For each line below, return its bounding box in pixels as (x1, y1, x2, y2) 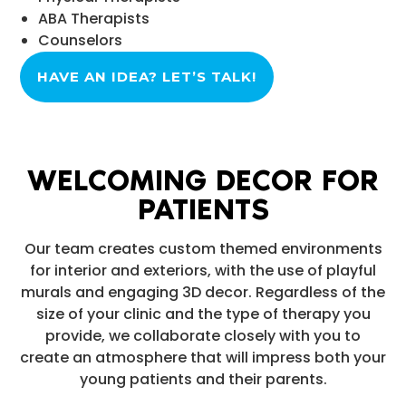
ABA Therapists (38, 8, 150, 29)
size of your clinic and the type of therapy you (35, 304, 371, 324)
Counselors (38, 30, 122, 51)
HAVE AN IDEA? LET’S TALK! (37, 68, 256, 85)
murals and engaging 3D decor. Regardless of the (21, 282, 385, 303)
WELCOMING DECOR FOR (27, 163, 379, 198)
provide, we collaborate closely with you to (45, 325, 361, 346)
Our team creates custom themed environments (24, 238, 382, 259)
